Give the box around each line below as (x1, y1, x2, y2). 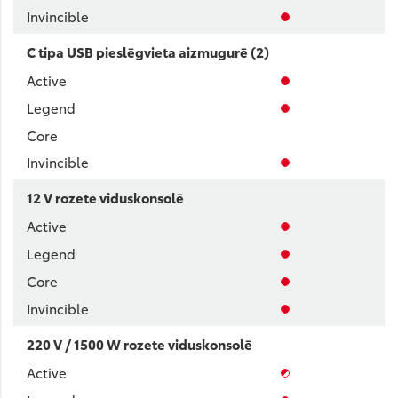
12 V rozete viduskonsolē (27, 187, 184, 207)
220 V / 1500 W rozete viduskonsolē (27, 334, 252, 354)
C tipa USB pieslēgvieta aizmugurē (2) (27, 42, 269, 61)
